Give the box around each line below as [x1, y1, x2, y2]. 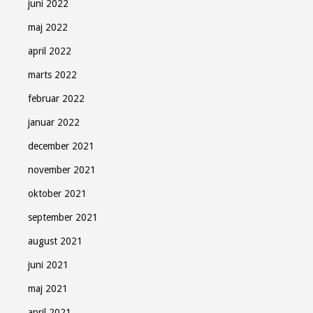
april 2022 [28, 45, 71, 57]
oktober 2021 [28, 188, 87, 199]
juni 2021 [28, 259, 68, 270]
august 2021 [28, 235, 82, 247]
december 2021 [28, 140, 94, 152]
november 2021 [28, 164, 96, 175]
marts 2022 [28, 69, 77, 80]
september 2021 [28, 212, 98, 223]
